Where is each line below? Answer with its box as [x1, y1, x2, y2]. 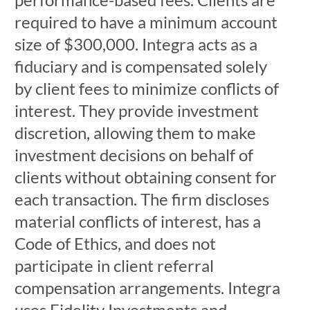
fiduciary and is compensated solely [14, 56, 267, 76]
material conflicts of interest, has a [14, 211, 261, 231]
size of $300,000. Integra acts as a [14, 34, 257, 54]
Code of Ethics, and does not [14, 233, 216, 253]
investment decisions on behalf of [14, 145, 253, 165]
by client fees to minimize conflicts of [14, 78, 279, 98]
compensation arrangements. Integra [14, 277, 280, 298]
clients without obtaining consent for [14, 167, 277, 187]
